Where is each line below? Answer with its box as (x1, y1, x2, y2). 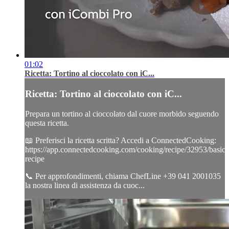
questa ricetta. (25, 118, 69, 127)
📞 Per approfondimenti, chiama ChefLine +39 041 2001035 (25, 171, 221, 180)
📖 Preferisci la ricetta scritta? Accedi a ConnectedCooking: (25, 135, 216, 145)
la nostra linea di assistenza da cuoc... (25, 180, 145, 190)
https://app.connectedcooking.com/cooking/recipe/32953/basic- (25, 145, 228, 154)
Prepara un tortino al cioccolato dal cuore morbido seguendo (25, 109, 219, 118)
